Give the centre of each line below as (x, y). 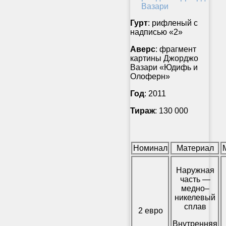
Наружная (195, 170)
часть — (195, 179)
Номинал (150, 148)
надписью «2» (156, 32)
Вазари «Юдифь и (164, 67)
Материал (195, 148)
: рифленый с (173, 23)
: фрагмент (176, 49)
